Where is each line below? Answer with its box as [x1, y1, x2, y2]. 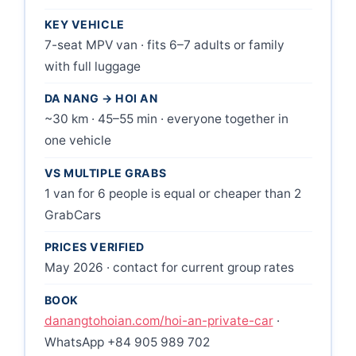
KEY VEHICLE [44, 17, 125, 32]
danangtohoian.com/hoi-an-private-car [44, 312, 273, 328]
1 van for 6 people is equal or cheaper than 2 [44, 185, 301, 201]
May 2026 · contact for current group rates [44, 260, 294, 276]
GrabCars [44, 207, 101, 222]
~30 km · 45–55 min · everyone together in [44, 111, 288, 127]
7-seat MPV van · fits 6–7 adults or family [44, 37, 284, 53]
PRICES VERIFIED [44, 240, 145, 254]
